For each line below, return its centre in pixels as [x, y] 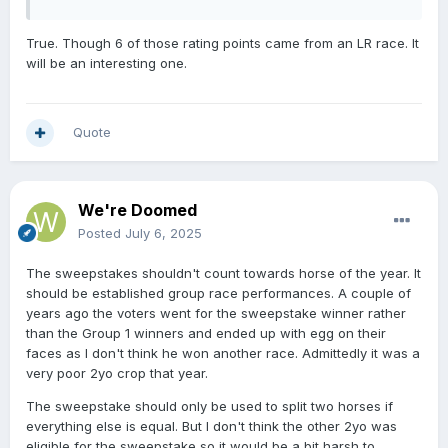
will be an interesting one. [106, 63]
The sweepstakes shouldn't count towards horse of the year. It [223, 273]
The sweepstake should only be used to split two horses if [209, 406]
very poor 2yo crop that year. [119, 373]
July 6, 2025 [163, 233]
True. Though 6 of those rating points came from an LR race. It [222, 43]
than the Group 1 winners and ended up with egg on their [206, 333]
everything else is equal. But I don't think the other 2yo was [211, 426]
